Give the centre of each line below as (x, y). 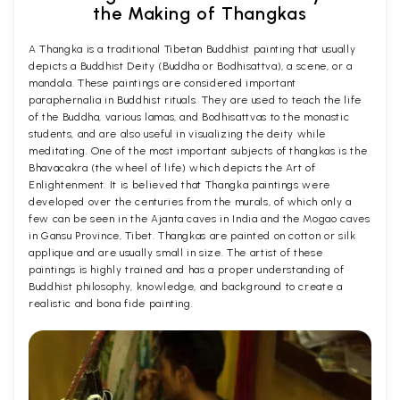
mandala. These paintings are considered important (162, 83)
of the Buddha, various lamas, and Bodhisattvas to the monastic (189, 117)
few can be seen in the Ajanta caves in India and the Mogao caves (200, 219)
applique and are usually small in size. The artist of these (176, 253)
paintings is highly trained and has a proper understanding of (187, 270)
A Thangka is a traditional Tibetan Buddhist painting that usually (192, 50)
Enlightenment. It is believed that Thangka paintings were (180, 185)
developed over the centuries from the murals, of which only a (190, 202)
